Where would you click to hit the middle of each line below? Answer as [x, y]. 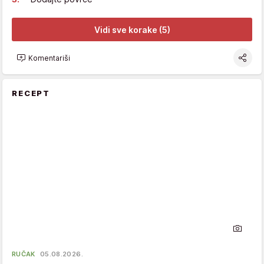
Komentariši [49, 58]
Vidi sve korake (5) [132, 29]
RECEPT [31, 93]
